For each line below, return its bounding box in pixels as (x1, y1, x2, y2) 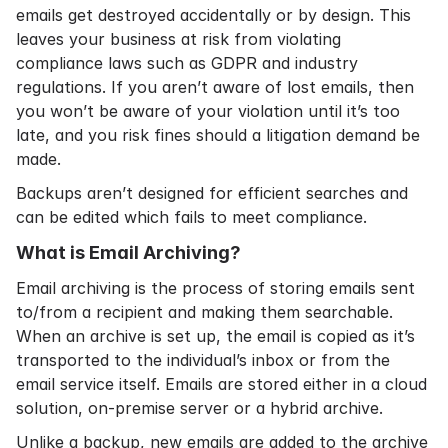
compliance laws (16, 53, 142, 73)
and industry (257, 53, 358, 73)
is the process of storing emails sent (130, 278, 415, 298)
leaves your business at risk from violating (16, 29, 341, 49)
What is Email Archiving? (16, 242, 241, 263)
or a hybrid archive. (229, 398, 383, 418)
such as (142, 53, 211, 73)
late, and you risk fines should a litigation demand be (16, 125, 420, 145)
